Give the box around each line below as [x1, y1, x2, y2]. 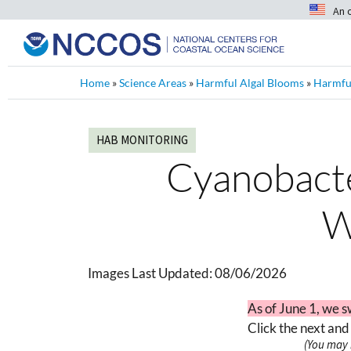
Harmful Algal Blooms [196, 76, 304, 89]
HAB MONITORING [96, 132, 188, 147]
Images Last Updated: [88, 265, 215, 281]
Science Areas [119, 76, 186, 89]
